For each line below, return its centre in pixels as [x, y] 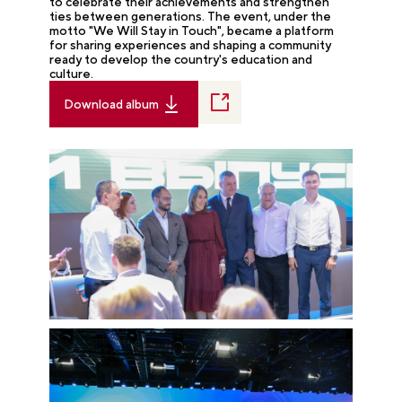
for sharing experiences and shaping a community [191, 45]
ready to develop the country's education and [181, 59]
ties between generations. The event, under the [191, 16]
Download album [111, 104]
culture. [72, 74]
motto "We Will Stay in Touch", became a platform [192, 31]
